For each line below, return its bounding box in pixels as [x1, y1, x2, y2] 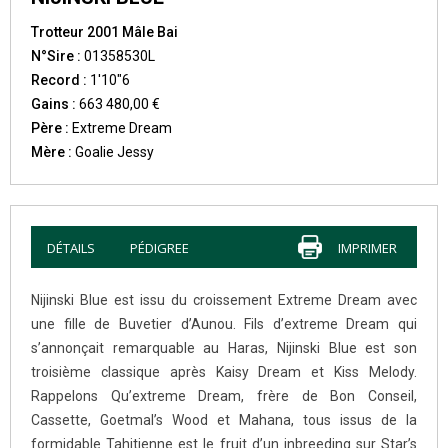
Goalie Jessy [72, 143, 154, 160]
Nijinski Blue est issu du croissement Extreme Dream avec [31, 291, 417, 308]
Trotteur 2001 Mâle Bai [31, 23, 178, 40]
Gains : [31, 95, 79, 112]
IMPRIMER [338, 238, 397, 257]
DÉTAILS [47, 238, 95, 257]
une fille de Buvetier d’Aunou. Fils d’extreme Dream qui [31, 315, 417, 332]
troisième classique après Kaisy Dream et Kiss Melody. [31, 363, 417, 380]
